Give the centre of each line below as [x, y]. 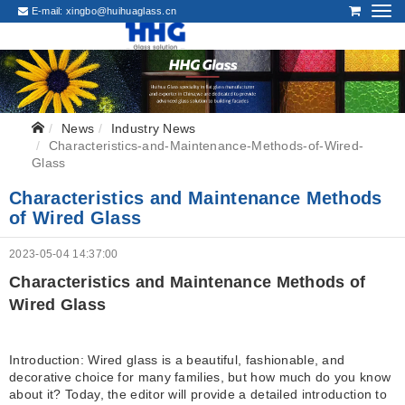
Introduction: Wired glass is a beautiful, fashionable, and [177, 360]
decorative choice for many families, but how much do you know [200, 377]
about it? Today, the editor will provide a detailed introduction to [198, 394]
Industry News [153, 128]
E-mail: [47, 11]
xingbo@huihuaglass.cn [122, 11]
